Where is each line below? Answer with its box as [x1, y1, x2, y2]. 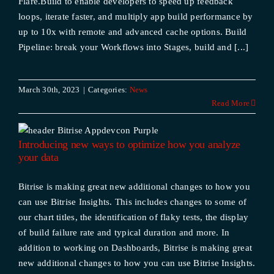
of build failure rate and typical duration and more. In [18, 228, 230, 237]
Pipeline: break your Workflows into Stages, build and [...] [18, 42, 249, 52]
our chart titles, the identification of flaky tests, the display [18, 212, 249, 222]
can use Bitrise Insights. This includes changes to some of [18, 197, 247, 207]
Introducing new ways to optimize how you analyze [18, 138, 241, 150]
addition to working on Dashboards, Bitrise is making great [18, 243, 253, 253]
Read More [211, 98, 250, 108]
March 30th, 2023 [18, 85, 80, 94]
